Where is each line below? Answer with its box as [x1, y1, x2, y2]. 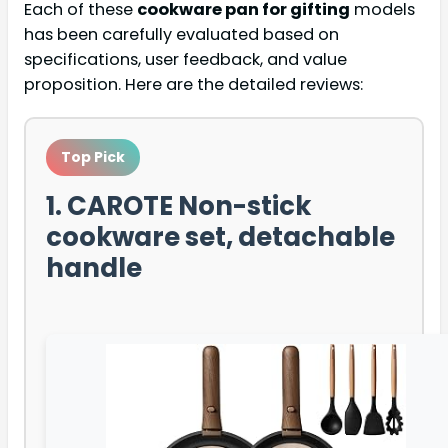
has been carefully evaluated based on [24, 22, 339, 46]
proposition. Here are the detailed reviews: [24, 72, 363, 96]
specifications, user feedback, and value [24, 47, 347, 71]
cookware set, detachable [46, 218, 395, 255]
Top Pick [61, 146, 125, 167]
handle [46, 249, 142, 286]
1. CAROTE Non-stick [46, 187, 311, 224]
